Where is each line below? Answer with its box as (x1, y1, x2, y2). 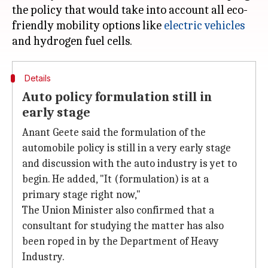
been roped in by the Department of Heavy (22, 235, 219, 248)
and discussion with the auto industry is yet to (22, 157, 237, 170)
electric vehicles (164, 19, 245, 32)
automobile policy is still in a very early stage (22, 142, 231, 154)
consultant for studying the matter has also (22, 220, 224, 232)
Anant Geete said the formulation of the (22, 126, 206, 139)
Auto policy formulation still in (22, 89, 212, 105)
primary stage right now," (22, 188, 141, 201)
